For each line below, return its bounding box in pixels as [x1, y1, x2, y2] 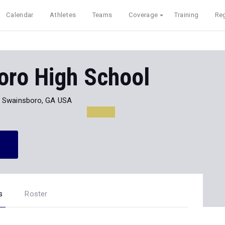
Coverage [128, 11, 158, 19]
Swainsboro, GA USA [2, 95, 72, 105]
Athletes [49, 11, 76, 19]
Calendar [6, 11, 34, 19]
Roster [25, 189, 48, 198]
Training [174, 11, 199, 19]
